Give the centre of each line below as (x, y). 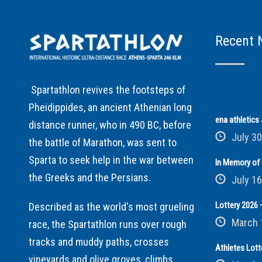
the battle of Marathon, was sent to (102, 142)
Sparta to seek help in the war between (111, 160)
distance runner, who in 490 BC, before (110, 125)
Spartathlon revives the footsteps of (107, 89)
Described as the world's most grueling (111, 206)
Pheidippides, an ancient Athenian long (110, 107)
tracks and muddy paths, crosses (99, 242)
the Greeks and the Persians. (89, 177)
